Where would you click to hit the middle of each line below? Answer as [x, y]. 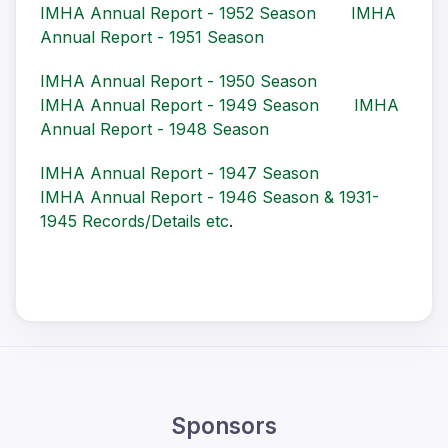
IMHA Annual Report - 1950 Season [178, 81]
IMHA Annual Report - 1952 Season [180, 13]
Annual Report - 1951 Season [152, 37]
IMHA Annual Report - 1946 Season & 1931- [209, 197]
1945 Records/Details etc [134, 221]
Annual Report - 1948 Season [154, 129]
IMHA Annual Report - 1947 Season [179, 173]
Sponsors [224, 426]
